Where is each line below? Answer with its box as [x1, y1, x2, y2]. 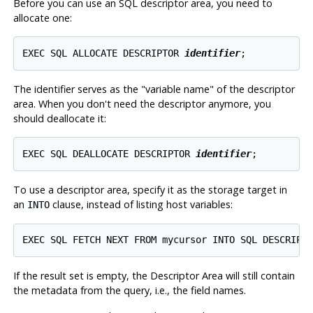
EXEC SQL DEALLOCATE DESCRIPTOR [22, 147, 196, 159]
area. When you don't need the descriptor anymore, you [13, 96, 271, 110]
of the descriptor [213, 82, 295, 96]
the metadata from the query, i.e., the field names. [13, 284, 246, 298]
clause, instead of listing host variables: [49, 197, 233, 211]
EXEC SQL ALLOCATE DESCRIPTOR [22, 48, 185, 59]
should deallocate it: [13, 111, 106, 125]
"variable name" [140, 82, 214, 96]
